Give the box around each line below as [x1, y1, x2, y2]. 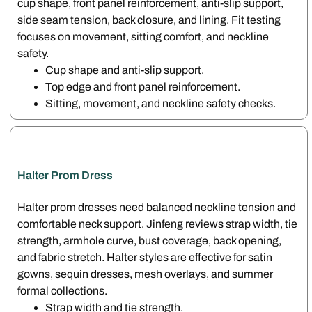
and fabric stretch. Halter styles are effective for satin [17, 251, 273, 263]
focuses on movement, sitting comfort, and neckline [17, 31, 270, 43]
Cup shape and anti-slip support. [45, 64, 205, 77]
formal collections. [17, 284, 108, 297]
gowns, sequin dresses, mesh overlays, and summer [17, 267, 274, 280]
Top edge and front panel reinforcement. [45, 81, 241, 93]
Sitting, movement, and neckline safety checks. [45, 97, 276, 110]
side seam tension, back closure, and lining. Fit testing [17, 14, 281, 26]
